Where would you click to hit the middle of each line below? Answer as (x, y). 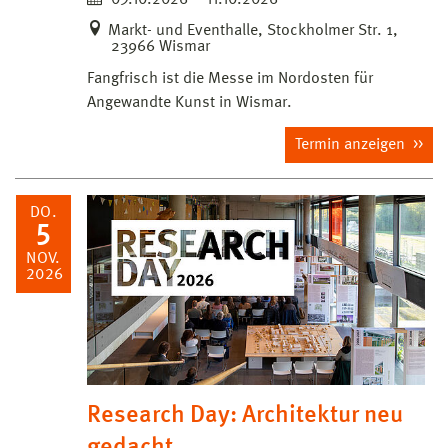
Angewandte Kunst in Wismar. (189, 102)
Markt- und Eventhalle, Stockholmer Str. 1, (253, 30)
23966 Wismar (160, 46)
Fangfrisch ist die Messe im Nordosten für (230, 78)
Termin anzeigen (352, 144)
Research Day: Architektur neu (245, 415)
